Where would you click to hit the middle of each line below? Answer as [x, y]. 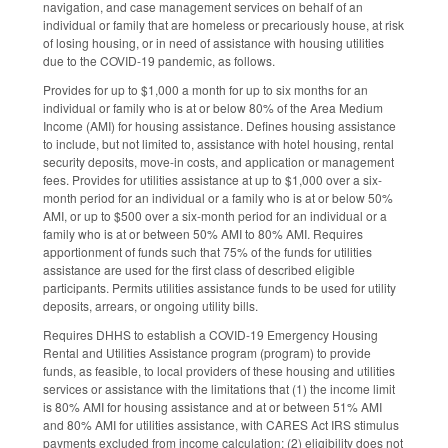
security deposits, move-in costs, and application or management [218, 162]
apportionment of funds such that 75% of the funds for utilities [207, 252]
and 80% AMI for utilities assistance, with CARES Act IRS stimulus [221, 424]
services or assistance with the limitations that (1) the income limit [219, 388]
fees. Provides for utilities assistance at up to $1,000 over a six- [212, 180]
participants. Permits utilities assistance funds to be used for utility [219, 288]
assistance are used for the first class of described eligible [199, 270]
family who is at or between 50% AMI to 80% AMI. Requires [203, 234]
